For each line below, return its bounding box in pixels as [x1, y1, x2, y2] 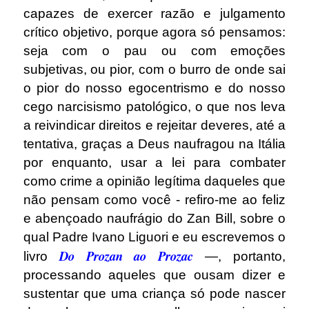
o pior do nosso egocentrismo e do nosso [23, 80, 286, 95]
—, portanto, [193, 248, 286, 263]
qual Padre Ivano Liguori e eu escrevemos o [23, 229, 286, 244]
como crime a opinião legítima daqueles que [23, 173, 286, 188]
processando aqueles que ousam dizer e [23, 267, 286, 282]
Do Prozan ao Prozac [59, 246, 194, 265]
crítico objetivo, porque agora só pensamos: [23, 24, 286, 39]
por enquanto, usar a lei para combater [23, 154, 286, 170]
